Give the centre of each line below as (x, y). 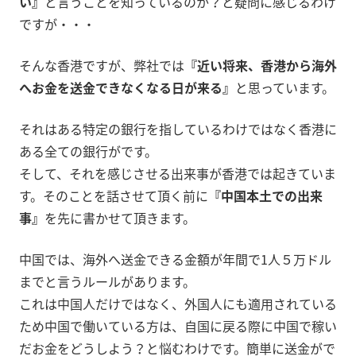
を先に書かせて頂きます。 (120, 218)
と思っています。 (285, 88)
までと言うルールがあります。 (107, 282)
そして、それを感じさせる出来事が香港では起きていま (178, 174)
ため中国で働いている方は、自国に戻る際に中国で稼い (178, 326)
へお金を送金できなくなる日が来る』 (127, 88)
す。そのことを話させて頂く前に (114, 196)
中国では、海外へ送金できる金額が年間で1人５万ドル (175, 259)
